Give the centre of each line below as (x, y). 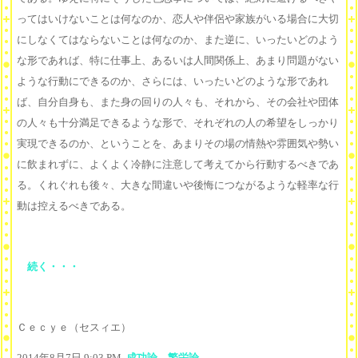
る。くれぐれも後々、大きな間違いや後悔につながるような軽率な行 (178, 185)
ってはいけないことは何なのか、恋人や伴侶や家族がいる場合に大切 (178, 19)
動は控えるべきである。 (74, 206)
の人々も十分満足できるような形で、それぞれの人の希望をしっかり (178, 123)
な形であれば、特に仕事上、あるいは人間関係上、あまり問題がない (178, 61)
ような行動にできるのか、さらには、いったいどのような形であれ (173, 82)
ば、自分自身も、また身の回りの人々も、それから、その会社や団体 (178, 102)
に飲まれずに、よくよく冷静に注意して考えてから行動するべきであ (178, 165)
